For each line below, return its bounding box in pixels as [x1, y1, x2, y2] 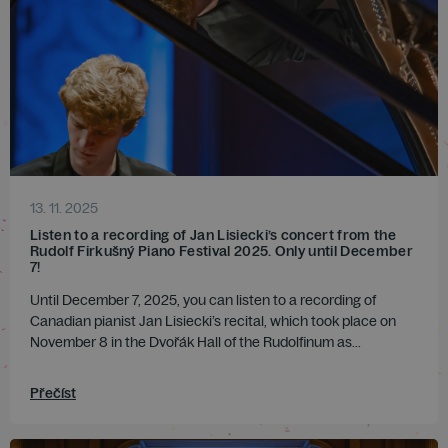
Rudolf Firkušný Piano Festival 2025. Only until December [30, 241, 413, 260]
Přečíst [30, 383, 76, 402]
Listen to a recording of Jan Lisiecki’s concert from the [30, 225, 396, 244]
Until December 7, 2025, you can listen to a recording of [30, 290, 376, 309]
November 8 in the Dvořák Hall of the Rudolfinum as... [30, 332, 361, 351]
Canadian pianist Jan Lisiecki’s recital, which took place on [30, 311, 396, 330]
